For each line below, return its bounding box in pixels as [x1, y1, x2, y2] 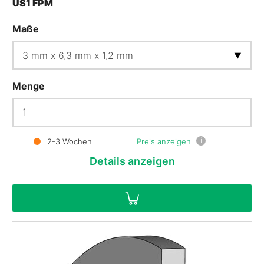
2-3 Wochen [44, 136, 92, 146]
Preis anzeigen [137, 136, 191, 146]
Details [89, 154, 126, 167]
